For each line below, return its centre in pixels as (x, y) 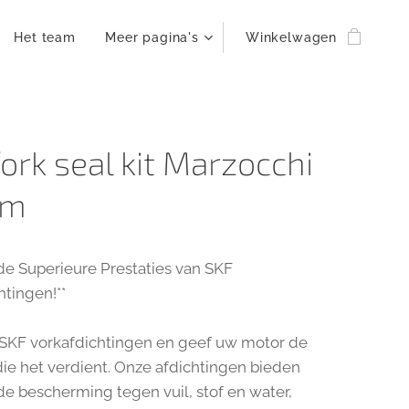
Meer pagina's (152, 37)
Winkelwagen (291, 37)
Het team (45, 37)
